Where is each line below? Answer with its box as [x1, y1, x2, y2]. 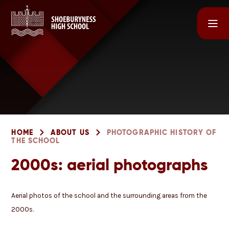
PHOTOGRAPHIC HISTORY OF [106, 128, 217, 138]
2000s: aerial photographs [11, 154, 209, 175]
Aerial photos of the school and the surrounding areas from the [11, 192, 208, 200]
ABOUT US [50, 128, 89, 138]
